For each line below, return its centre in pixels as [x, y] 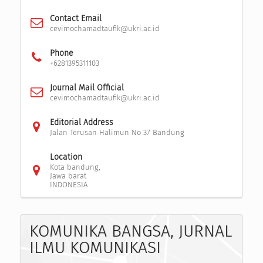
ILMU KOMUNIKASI [95, 248]
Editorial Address [81, 123]
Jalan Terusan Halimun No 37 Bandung [117, 133]
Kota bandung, [75, 167]
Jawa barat [68, 176]
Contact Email [75, 19]
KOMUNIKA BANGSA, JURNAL [131, 231]
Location [66, 157]
